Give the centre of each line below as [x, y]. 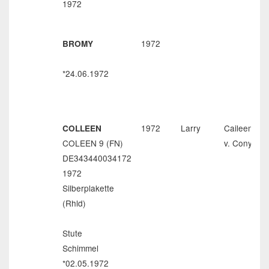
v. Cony [238, 143]
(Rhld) [74, 203]
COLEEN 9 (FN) [93, 143]
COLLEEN [82, 128]
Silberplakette [88, 188]
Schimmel [80, 248]
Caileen [238, 128]
